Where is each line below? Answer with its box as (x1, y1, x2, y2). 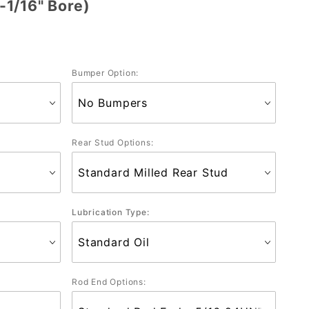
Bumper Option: (72, 67, 139, 78)
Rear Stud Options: (72, 137, 154, 148)
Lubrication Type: (72, 206, 150, 217)
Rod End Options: (72, 276, 146, 287)
